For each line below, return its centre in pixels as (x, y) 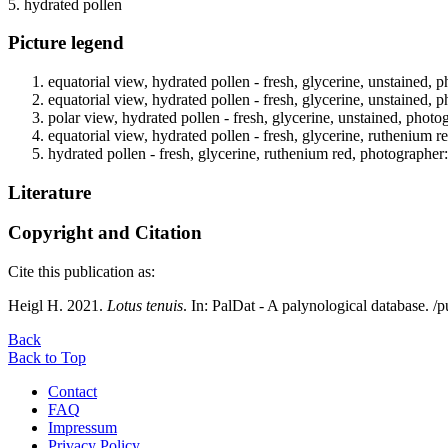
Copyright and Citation (105, 233)
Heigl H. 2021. (57, 306)
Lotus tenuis (145, 306)
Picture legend (66, 43)
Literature (49, 192)
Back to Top (47, 358)
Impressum (82, 428)
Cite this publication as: (81, 272)
